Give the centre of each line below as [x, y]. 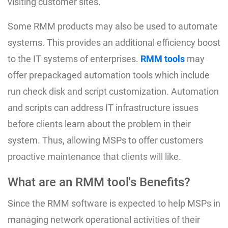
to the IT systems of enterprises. [74, 59]
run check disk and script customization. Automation [113, 91]
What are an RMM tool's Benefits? [99, 182]
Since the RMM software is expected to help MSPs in [114, 203]
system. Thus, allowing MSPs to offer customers [105, 140]
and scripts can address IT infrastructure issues [103, 107]
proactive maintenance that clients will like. [94, 156]
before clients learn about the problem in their [99, 124]
